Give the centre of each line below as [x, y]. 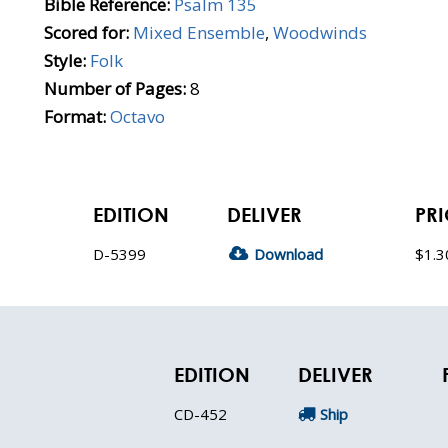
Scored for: [86, 32]
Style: [65, 60]
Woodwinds [320, 32]
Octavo [137, 116]
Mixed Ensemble [199, 32]
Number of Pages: [115, 88]
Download [289, 254]
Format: [75, 116]
